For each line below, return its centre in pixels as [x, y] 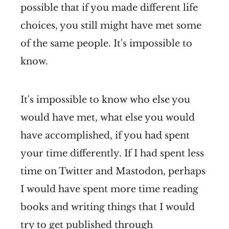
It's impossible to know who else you [105, 99]
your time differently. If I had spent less [112, 153]
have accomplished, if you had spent [105, 135]
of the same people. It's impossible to [106, 43]
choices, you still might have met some [111, 25]
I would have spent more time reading [109, 189]
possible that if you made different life [109, 7]
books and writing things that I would [108, 207]
